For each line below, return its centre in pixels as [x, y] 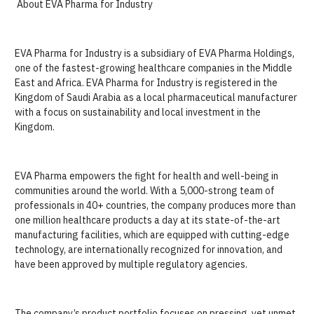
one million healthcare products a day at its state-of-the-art [148, 220]
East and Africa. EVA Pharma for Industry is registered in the [146, 83]
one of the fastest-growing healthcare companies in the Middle [153, 68]
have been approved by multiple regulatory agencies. [131, 264]
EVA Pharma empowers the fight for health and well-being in [146, 176]
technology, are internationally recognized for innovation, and [149, 250]
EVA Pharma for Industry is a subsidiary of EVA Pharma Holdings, [155, 53]
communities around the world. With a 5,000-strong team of [145, 191]
